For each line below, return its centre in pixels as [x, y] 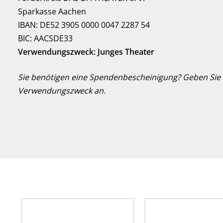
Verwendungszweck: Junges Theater [86, 52]
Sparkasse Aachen [52, 11]
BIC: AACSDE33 [45, 38]
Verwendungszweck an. [62, 90]
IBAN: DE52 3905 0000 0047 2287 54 [84, 25]
